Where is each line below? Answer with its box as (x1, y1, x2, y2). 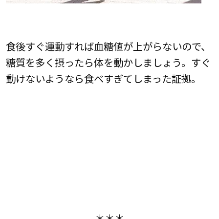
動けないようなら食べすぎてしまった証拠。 (5, 70, 201, 86)
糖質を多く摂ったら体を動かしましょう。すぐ (5, 54, 211, 69)
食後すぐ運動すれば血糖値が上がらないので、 (5, 38, 211, 53)
